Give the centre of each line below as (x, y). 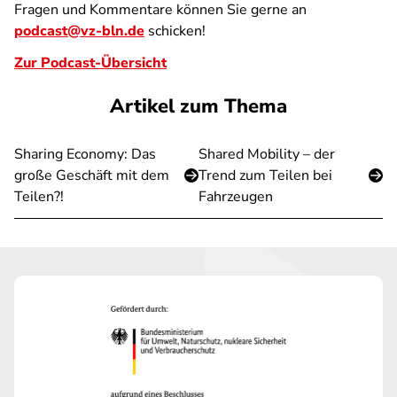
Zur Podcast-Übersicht (90, 63)
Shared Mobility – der (267, 154)
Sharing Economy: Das (85, 154)
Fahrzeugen (236, 197)
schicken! (175, 31)
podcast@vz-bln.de (79, 31)
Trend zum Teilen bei (265, 175)
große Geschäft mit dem (92, 175)
